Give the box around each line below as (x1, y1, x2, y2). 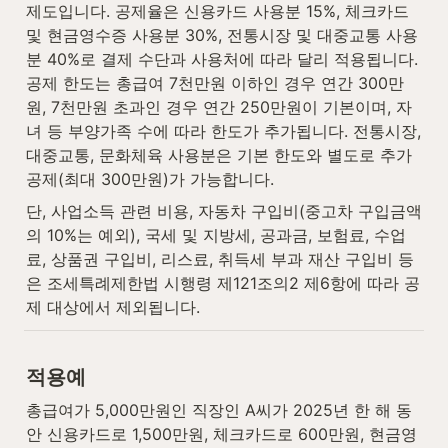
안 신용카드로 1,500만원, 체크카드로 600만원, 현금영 (26, 423, 417, 444)
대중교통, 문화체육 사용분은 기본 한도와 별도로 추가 (26, 145, 412, 166)
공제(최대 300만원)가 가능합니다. (26, 169, 274, 190)
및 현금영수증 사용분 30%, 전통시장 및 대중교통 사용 (26, 25, 418, 46)
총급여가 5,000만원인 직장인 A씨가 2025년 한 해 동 (26, 399, 412, 420)
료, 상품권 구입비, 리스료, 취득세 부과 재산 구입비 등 (26, 249, 414, 270)
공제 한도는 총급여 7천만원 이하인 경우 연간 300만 (26, 73, 404, 94)
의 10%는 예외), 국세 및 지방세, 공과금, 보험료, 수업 (26, 225, 406, 246)
